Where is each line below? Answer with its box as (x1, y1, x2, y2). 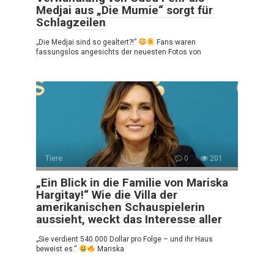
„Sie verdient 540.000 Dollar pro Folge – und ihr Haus (36, 235, 213, 244)
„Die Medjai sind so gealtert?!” (36, 38, 138, 47)
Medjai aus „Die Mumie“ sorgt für (36, 3, 213, 18)
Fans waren (155, 38, 196, 47)
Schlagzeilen (36, 15, 106, 30)
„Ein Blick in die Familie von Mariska (36, 176, 228, 190)
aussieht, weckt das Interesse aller (36, 212, 222, 227)
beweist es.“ (36, 245, 79, 254)
